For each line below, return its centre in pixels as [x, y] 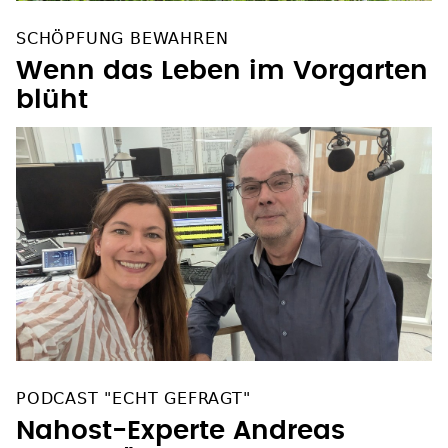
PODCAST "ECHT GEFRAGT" [133, 380]
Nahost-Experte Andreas [180, 412]
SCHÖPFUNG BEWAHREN [122, 20]
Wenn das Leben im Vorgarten [222, 52]
